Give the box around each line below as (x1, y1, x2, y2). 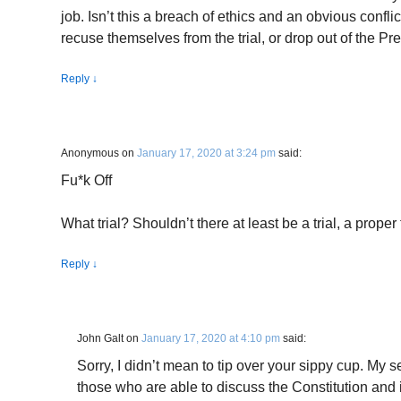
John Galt (77, 332, 124, 345)
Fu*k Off (61, 173, 112, 188)
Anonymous (61, 147, 119, 159)
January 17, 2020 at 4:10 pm (141, 332, 280, 345)
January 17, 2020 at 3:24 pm (137, 147, 276, 159)
